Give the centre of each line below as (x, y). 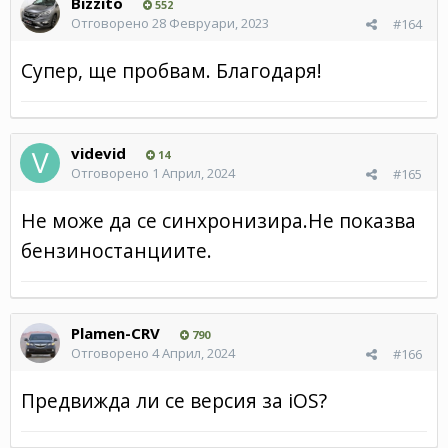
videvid (98, 152)
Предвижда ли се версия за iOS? (174, 400)
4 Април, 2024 (193, 352)
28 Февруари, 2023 (210, 22)
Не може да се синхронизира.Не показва (218, 220)
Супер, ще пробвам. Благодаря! (171, 70)
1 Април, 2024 (193, 172)
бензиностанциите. (116, 250)
